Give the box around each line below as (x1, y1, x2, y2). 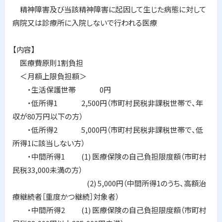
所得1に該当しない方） (12, 138, 85, 148)
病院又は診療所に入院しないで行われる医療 (12, 17, 157, 28)
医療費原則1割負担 (12, 57, 83, 68)
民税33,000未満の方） (12, 165, 82, 175)
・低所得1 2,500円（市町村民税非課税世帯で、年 (12, 98, 203, 108)
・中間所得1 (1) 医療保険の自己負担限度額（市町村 (12, 151, 207, 162)
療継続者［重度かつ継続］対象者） (12, 191, 119, 202)
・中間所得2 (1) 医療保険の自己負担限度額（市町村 (12, 205, 207, 215)
